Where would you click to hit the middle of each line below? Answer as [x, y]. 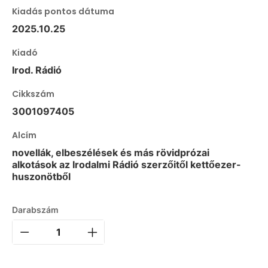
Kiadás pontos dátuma [63, 11]
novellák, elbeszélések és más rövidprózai [111, 152]
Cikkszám [33, 94]
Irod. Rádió [37, 70]
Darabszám [35, 209]
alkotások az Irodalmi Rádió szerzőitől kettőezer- [127, 164]
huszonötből [41, 176]
